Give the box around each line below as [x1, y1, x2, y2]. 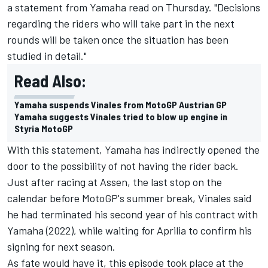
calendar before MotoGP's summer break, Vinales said [7, 191, 252, 205]
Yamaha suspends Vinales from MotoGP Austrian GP [14, 98, 227, 110]
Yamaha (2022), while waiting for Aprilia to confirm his [7, 223, 252, 237]
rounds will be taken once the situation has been [7, 32, 229, 46]
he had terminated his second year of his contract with [7, 207, 258, 221]
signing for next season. [7, 239, 115, 253]
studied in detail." [7, 48, 87, 62]
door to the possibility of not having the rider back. [7, 159, 239, 172]
